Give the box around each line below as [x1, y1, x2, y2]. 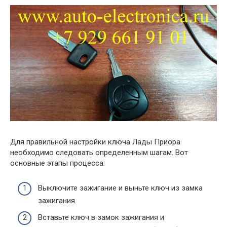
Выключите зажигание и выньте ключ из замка [38, 183, 203, 193]
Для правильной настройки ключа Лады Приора [10, 137, 180, 146]
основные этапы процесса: [10, 159, 105, 168]
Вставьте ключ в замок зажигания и [38, 213, 164, 222]
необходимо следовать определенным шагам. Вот [10, 148, 188, 157]
